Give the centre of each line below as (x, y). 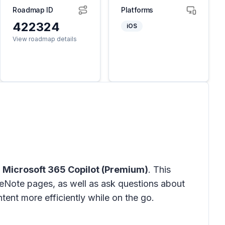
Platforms (137, 10)
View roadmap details (45, 39)
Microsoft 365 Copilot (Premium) (75, 170)
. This (159, 170)
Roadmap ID (33, 10)
